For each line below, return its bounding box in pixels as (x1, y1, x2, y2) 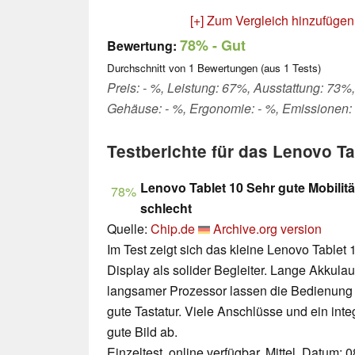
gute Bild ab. (107, 323, 177, 342)
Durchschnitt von (107, 60, 189, 76)
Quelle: (107, 219, 151, 239)
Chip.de (151, 219, 195, 239)
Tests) (289, 60, 321, 76)
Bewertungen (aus (194, 60, 284, 76)
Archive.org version (213, 219, 322, 239)
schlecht (140, 199, 192, 218)
